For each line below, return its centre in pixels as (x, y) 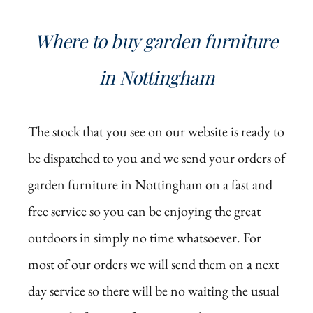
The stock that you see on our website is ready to (156, 132)
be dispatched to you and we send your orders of (156, 158)
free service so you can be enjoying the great (144, 211)
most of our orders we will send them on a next (153, 264)
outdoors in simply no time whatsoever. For (145, 238)
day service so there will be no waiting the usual (154, 291)
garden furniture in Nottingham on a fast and (150, 185)
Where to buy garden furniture (156, 41)
